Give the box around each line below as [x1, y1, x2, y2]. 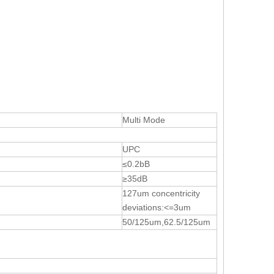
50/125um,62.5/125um [122, 217, 210, 227]
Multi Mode [122, 114, 165, 125]
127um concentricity [122, 188, 200, 198]
